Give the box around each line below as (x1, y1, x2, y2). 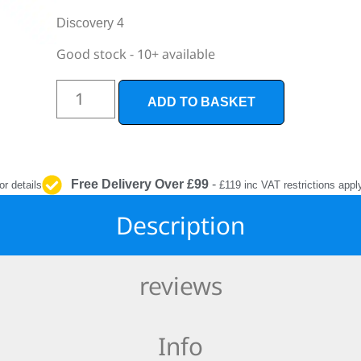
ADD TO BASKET (147, 95, 255, 110)
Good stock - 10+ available (56, 45, 216, 64)
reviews (139, 268, 222, 302)
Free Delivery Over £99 (71, 177, 210, 192)
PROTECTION (221, 15, 296, 28)
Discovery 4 (56, 16, 125, 31)
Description (116, 208, 245, 242)
